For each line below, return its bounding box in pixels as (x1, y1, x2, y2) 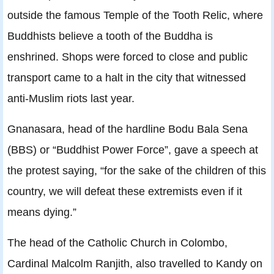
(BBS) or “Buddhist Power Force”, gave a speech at (7, 143, 258, 157)
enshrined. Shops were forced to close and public (7, 50, 248, 64)
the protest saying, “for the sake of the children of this (7, 164, 266, 177)
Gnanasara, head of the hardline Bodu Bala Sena (7, 122, 248, 136)
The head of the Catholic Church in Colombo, (7, 236, 228, 250)
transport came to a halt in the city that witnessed (7, 71, 246, 84)
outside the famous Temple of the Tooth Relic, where (7, 9, 263, 22)
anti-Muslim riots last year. (7, 92, 135, 105)
